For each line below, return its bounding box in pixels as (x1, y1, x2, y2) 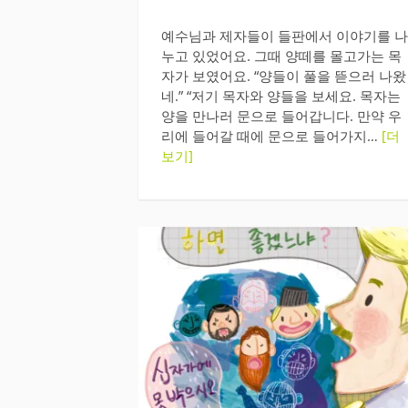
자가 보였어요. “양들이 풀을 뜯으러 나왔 (161, 66, 406, 85)
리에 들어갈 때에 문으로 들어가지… (161, 126, 382, 145)
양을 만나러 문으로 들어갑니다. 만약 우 (161, 106, 402, 125)
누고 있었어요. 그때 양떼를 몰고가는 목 (161, 46, 402, 65)
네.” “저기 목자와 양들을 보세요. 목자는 (161, 86, 401, 105)
